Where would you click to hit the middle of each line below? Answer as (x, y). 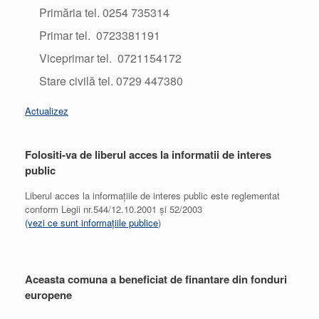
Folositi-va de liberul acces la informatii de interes (148, 154)
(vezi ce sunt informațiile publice (91, 222)
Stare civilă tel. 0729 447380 (112, 80)
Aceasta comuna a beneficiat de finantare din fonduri (156, 279)
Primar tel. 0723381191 (99, 35)
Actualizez (47, 110)
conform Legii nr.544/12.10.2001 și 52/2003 (114, 209)
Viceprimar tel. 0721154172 (110, 58)
